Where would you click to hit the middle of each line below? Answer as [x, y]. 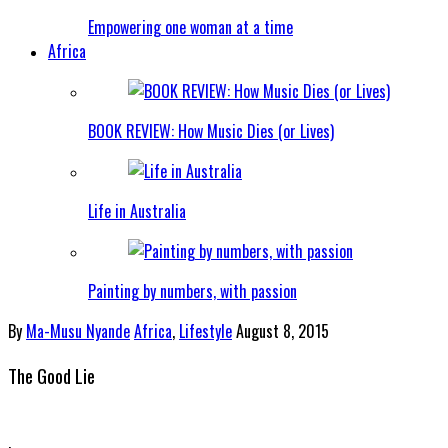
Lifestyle [205, 331]
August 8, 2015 [282, 331]
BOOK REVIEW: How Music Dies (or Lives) [211, 131]
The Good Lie [51, 375]
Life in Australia [137, 211]
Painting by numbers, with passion [192, 291]
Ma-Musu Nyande [78, 331]
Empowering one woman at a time [190, 27]
